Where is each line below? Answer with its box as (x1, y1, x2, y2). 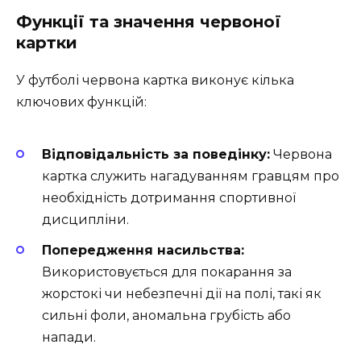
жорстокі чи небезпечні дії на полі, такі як (42, 286, 322, 302)
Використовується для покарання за (42, 264, 292, 280)
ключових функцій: (16, 93, 147, 110)
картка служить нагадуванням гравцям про (42, 168, 339, 185)
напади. (42, 330, 96, 346)
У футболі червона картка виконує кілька (16, 72, 294, 88)
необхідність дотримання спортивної (42, 190, 296, 206)
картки (16, 32, 77, 52)
